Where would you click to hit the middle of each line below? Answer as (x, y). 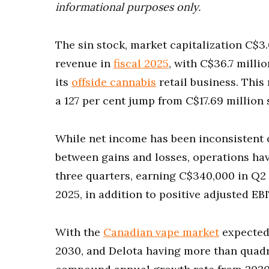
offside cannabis (114, 82)
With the (79, 232)
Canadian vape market (161, 232)
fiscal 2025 (141, 63)
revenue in (84, 63)
